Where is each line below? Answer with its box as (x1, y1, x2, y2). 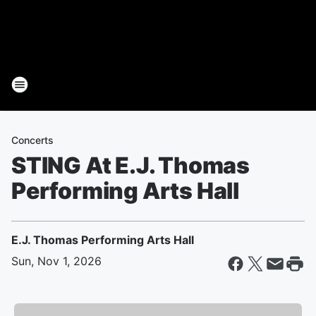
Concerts (11, 134, 54, 146)
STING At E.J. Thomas (11, 152, 250, 179)
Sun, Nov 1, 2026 (11, 254, 102, 268)
